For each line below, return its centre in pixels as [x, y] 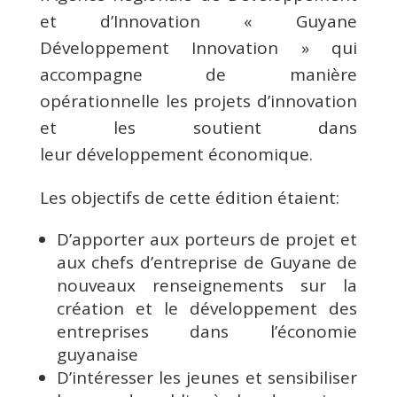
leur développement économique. [176, 154]
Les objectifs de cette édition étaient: [189, 197]
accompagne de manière [198, 74]
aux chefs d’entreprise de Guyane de [207, 262]
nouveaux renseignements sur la [207, 285]
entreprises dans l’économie [207, 331]
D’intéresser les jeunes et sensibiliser [207, 377]
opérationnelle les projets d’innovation [198, 101]
